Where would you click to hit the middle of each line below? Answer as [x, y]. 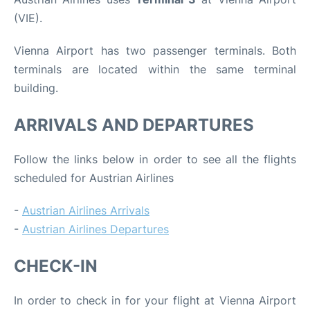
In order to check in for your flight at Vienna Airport [155, 301]
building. [36, 88]
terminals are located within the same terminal [155, 70]
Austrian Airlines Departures [95, 229]
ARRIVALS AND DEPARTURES [134, 125]
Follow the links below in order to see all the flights [155, 159]
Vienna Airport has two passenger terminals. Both [155, 51]
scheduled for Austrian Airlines [94, 178]
